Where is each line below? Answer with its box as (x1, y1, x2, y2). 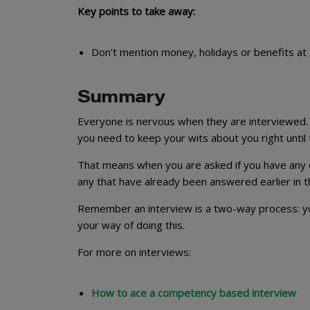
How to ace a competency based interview (91, 285, 296, 300)
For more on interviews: (77, 244, 191, 259)
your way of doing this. (77, 217, 185, 232)
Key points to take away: (77, 4, 195, 18)
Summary (77, 82, 165, 108)
